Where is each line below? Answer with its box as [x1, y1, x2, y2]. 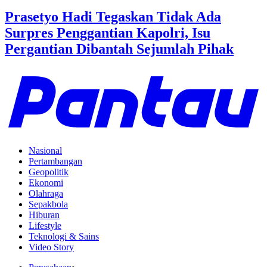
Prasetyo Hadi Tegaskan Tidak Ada [5, 9, 221, 25]
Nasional [29, 145, 62, 156]
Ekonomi [29, 178, 63, 188]
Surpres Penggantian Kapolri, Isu [5, 25, 210, 41]
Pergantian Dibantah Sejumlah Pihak [5, 41, 234, 57]
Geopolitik [29, 167, 69, 177]
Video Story [29, 242, 74, 252]
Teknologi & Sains [29, 231, 99, 241]
